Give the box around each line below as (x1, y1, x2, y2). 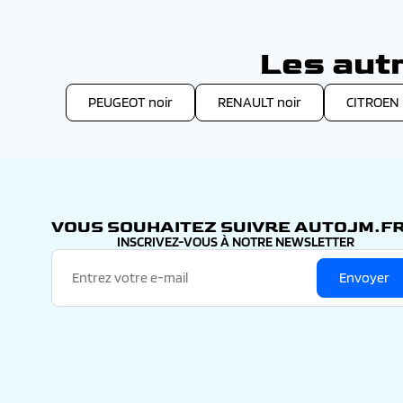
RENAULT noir (218, 94, 301, 112)
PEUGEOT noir (88, 94, 173, 112)
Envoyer (339, 269, 390, 287)
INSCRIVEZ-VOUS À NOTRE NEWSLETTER (117, 233, 354, 251)
